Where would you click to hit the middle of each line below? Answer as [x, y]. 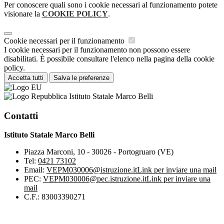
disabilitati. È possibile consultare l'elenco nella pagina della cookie [109, 58]
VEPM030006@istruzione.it [92, 170]
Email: [35, 170]
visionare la [23, 13]
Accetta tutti [26, 77]
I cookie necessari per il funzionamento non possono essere [97, 49]
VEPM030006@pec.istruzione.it [95, 179]
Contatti [21, 115]
